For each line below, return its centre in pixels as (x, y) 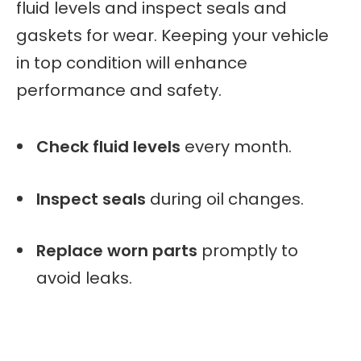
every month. (236, 146)
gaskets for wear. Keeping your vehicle (172, 35)
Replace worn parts (117, 251)
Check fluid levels (108, 146)
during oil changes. (225, 199)
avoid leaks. (84, 278)
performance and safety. (119, 90)
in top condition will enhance (132, 62)
